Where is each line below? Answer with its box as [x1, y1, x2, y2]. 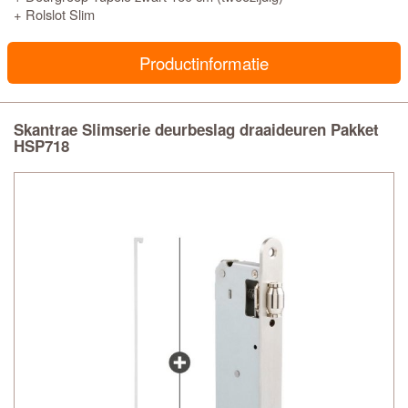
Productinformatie [139, 51, 269, 75]
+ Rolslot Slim [14, 5, 95, 24]
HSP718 [14, 135, 69, 157]
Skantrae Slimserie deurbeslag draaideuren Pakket [14, 118, 379, 140]
